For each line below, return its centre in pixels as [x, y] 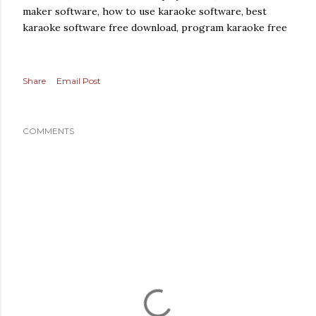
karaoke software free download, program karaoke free [155, 28]
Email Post [79, 81]
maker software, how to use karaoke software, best [145, 11]
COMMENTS [48, 131]
